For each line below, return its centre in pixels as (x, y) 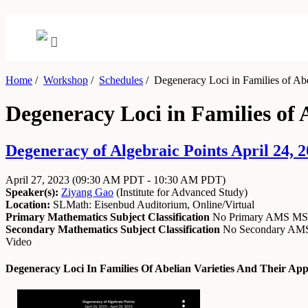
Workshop (66, 80)
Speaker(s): (32, 192)
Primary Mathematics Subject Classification (108, 217)
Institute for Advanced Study (182, 192)
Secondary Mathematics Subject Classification (113, 229)
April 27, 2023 (39, 179)
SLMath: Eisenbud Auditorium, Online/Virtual (152, 204)
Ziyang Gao (87, 192)
